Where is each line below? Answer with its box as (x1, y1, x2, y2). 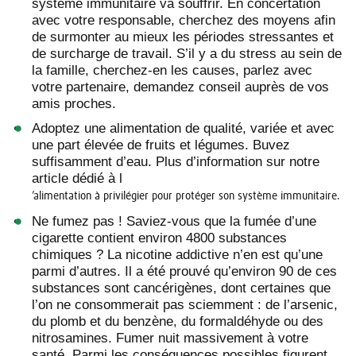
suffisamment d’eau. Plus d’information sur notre (32, 153, 319, 169)
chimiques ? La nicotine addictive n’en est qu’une (32, 247, 323, 263)
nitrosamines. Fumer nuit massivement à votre (32, 331, 308, 346)
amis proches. (32, 95, 116, 111)
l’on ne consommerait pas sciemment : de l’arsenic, (32, 297, 338, 313)
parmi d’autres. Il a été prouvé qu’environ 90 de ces (32, 264, 337, 280)
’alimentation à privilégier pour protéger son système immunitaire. (32, 191, 340, 203)
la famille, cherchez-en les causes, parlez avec (32, 62, 312, 78)
